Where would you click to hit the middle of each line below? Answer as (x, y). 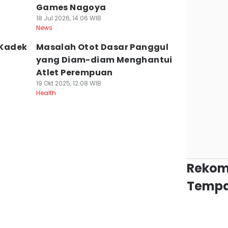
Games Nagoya (71, 7)
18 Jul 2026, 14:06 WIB (68, 18)
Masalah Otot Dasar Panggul (102, 47)
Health (46, 93)
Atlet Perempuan (74, 73)
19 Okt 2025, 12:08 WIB (68, 83)
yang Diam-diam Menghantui (104, 60)
